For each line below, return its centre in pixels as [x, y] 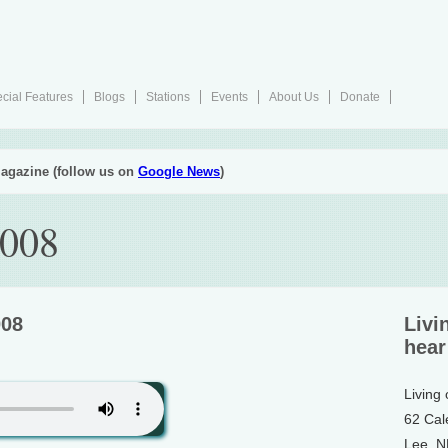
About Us [294, 97]
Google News [179, 171]
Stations [168, 97]
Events [229, 97]
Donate [360, 97]
